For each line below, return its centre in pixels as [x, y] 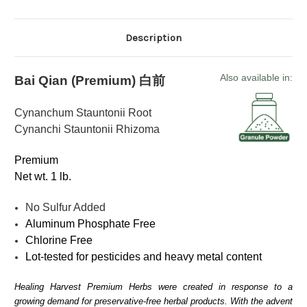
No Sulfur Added [66, 207]
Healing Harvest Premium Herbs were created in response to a [153, 286]
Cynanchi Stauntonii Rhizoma [87, 129]
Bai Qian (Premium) [77, 80]
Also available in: [256, 77]
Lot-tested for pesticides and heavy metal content [144, 256]
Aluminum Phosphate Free [91, 223]
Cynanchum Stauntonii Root [83, 112]
